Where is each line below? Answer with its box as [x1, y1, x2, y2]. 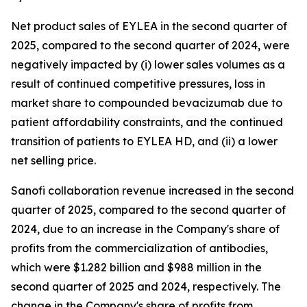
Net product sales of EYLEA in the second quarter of [11, 19, 287, 33]
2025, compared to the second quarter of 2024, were [11, 38, 290, 52]
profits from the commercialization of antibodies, [11, 241, 268, 255]
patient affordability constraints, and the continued [11, 115, 283, 129]
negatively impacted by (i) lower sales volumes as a [11, 58, 285, 71]
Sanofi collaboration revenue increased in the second [11, 184, 294, 197]
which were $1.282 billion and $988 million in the [11, 260, 262, 274]
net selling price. [11, 153, 96, 167]
